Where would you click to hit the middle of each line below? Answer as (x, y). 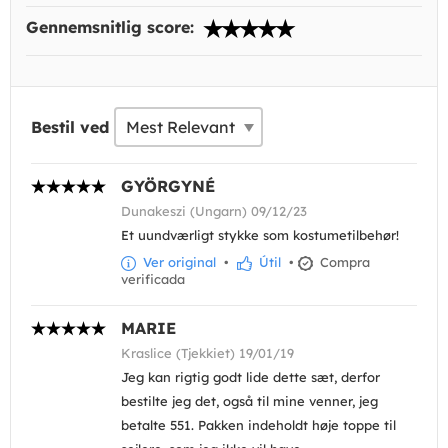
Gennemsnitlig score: (112, 27)
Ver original (177, 262)
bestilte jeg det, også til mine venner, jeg (249, 401)
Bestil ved (70, 127)
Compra (343, 262)
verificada (153, 279)
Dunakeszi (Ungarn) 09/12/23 (214, 211)
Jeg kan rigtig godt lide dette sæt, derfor (250, 377)
